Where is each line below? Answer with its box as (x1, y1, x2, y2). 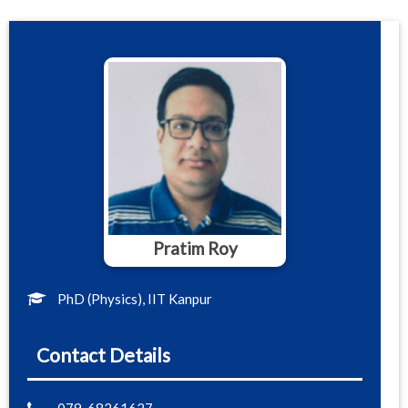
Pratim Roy (152, 238, 238, 260)
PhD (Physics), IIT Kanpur (57, 291, 212, 308)
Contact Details (36, 343, 170, 367)
